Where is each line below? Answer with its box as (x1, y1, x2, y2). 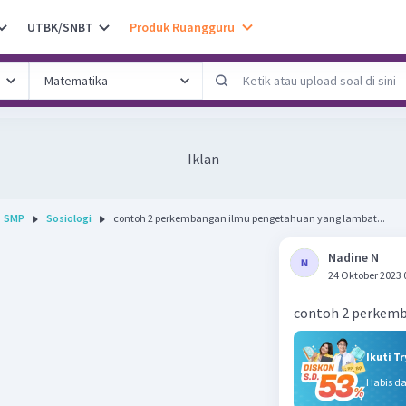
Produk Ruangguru (130, 18, 235, 35)
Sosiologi (46, 211, 92, 225)
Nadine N (328, 249, 379, 266)
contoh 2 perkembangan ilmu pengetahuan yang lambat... (113, 211, 385, 225)
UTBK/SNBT (27, 18, 93, 35)
